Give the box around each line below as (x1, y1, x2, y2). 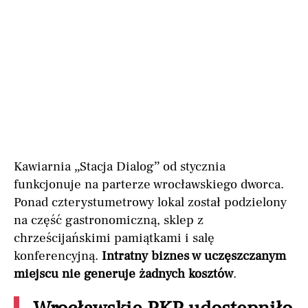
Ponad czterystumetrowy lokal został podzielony (14, 194, 287, 211)
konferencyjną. (14, 247, 102, 265)
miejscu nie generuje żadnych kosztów (14, 265, 233, 283)
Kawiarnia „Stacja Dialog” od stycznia (14, 158, 225, 175)
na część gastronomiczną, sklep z (14, 212, 203, 229)
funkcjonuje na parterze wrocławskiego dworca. (14, 176, 284, 193)
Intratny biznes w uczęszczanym (102, 247, 286, 265)
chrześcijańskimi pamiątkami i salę (14, 230, 214, 247)
